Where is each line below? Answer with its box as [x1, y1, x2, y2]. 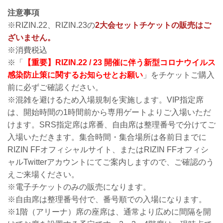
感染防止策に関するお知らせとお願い [7, 71, 143, 80]
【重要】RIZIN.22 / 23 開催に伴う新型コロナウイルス [23, 58, 216, 67]
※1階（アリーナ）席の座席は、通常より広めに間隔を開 [7, 208, 211, 217]
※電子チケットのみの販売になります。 [7, 183, 151, 192]
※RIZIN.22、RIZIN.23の [7, 21, 95, 30]
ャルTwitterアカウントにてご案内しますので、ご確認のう [7, 158, 214, 167]
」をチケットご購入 [143, 71, 215, 80]
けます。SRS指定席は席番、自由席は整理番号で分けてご [7, 120, 216, 129]
